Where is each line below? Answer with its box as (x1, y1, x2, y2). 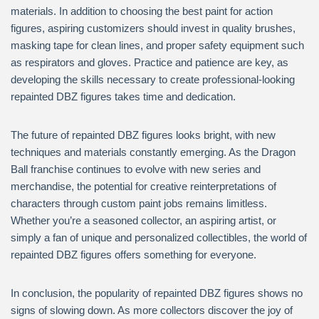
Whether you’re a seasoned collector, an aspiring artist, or (11, 214, 276, 226)
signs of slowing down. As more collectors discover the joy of (11, 304, 293, 316)
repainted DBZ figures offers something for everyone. (11, 249, 256, 261)
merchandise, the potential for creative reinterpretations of (11, 180, 276, 192)
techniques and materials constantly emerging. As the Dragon (11, 146, 296, 158)
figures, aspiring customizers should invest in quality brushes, (11, 22, 296, 34)
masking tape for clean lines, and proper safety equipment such (11, 39, 304, 51)
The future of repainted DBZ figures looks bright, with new (11, 129, 276, 141)
